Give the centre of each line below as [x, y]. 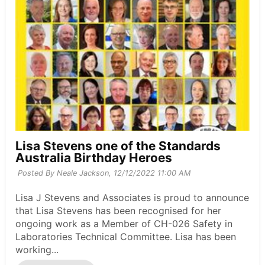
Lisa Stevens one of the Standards [118, 146]
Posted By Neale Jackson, [64, 173]
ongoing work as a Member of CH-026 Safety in [124, 223]
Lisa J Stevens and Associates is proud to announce [132, 197]
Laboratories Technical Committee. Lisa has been [126, 236]
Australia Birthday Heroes [94, 157]
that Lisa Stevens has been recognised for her [118, 210]
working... [37, 249]
